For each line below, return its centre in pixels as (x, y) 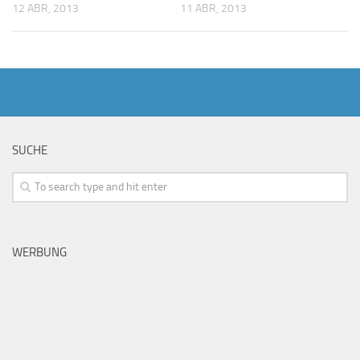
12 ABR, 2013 (45, 9)
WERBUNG (39, 252)
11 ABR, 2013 (213, 9)
